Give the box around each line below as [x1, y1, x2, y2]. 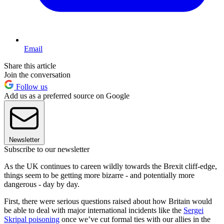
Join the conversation [4, 70, 70, 79]
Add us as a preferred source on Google [4, 91, 129, 100]
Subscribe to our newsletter [4, 144, 89, 153]
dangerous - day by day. [4, 179, 79, 188]
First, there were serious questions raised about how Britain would [4, 196, 212, 205]
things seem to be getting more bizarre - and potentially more [4, 170, 194, 179]
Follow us [14, 82, 47, 91]
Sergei [183, 205, 203, 214]
